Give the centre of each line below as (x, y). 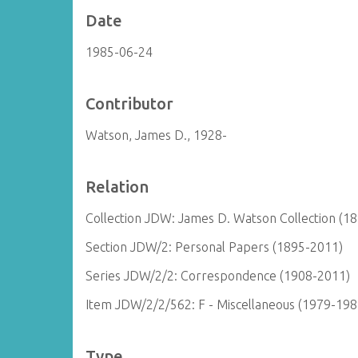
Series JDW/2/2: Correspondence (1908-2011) (218, 276)
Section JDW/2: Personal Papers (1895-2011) (215, 247)
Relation (117, 187)
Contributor (130, 103)
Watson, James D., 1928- (157, 135)
